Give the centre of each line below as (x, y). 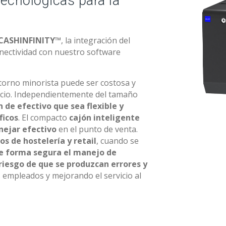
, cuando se (118, 141)
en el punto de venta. (97, 129)
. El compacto (43, 118)
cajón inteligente (103, 118)
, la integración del (96, 40)
